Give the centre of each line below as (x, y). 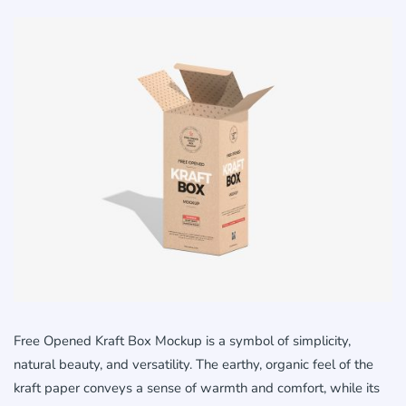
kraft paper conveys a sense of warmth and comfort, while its (197, 388)
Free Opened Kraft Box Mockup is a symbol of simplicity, (182, 341)
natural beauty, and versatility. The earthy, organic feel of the (193, 365)
